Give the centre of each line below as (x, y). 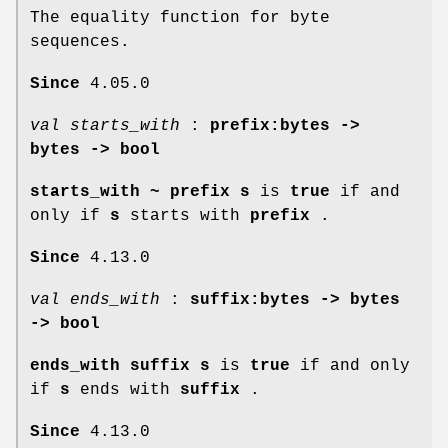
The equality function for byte (180, 17)
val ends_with (95, 299)
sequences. (80, 41)
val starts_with (105, 125)
